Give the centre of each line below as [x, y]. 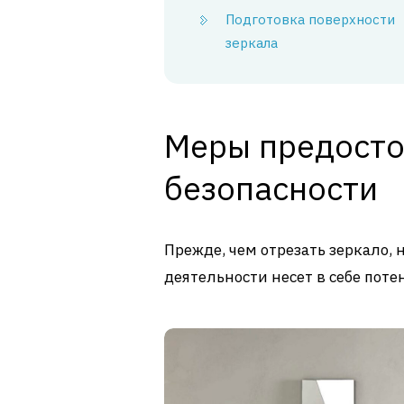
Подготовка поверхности [310, 19]
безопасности [271, 188]
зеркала [252, 42]
